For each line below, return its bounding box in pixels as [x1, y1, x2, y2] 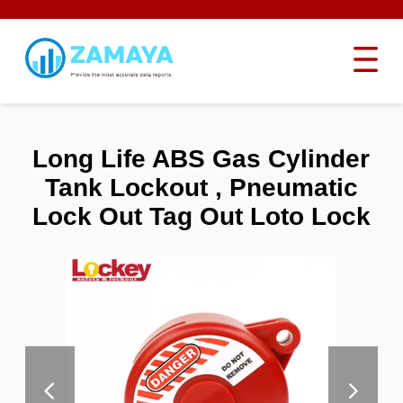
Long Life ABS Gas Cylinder [32, 144, 371, 173]
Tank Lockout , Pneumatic [44, 173, 358, 201]
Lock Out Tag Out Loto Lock [31, 201, 371, 230]
